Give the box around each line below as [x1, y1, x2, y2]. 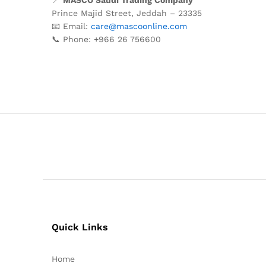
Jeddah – [137, 8, 178, 18]
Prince [52, 8, 81, 18]
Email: [63, 21, 91, 31]
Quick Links [52, 221, 108, 233]
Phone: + [63, 34, 99, 44]
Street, [106, 8, 137, 18]
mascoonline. [116, 21, 170, 31]
